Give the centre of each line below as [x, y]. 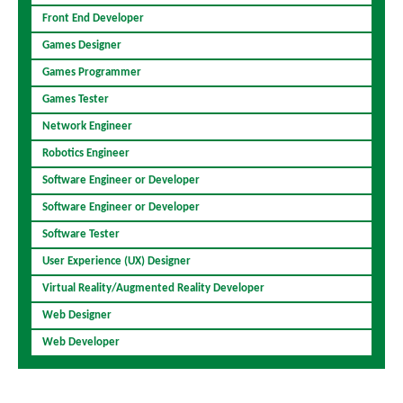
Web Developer [81, 343]
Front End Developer [93, 19]
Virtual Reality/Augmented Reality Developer [153, 289]
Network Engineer [87, 127]
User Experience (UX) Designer [116, 262]
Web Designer [77, 316]
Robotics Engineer [86, 154]
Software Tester [81, 235]
